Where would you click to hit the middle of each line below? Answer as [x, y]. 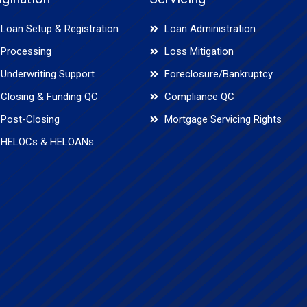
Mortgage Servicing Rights [223, 119]
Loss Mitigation [199, 51]
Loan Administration [210, 28]
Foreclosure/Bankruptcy [219, 74]
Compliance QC [200, 96]
